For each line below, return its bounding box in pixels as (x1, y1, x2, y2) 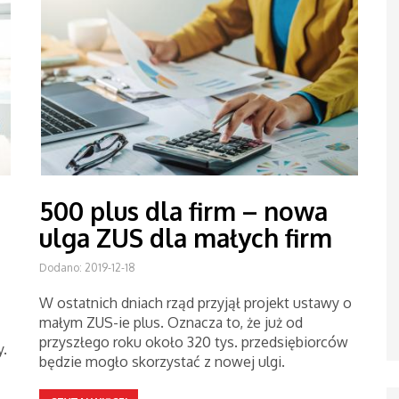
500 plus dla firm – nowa (39, 195, 328, 227)
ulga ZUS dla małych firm (39, 222, 332, 254)
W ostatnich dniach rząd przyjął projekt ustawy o (39, 294, 352, 312)
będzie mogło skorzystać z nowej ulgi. (39, 353, 285, 370)
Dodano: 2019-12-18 (39, 261, 135, 274)
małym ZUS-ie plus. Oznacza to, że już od (39, 313, 303, 331)
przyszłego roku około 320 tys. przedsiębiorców (39, 333, 348, 351)
